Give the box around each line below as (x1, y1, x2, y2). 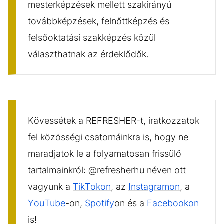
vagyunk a (28, 181, 73, 192)
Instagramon (128, 181, 180, 192)
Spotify (85, 197, 114, 208)
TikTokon (73, 181, 111, 192)
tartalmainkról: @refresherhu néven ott (28, 164, 186, 175)
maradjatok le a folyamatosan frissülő (28, 148, 181, 159)
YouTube (28, 197, 65, 208)
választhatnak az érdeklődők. (28, 48, 151, 59)
